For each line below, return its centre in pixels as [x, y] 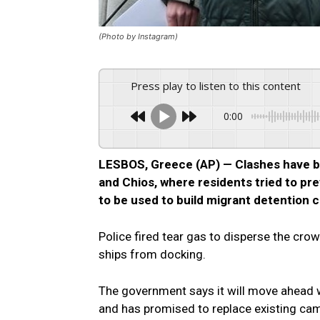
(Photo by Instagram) [138, 37]
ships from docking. [152, 255]
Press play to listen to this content [219, 86]
